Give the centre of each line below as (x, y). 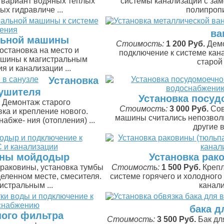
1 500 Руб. (181, 167)
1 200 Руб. (185, 44)
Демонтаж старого (36, 102)
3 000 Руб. (189, 109)
